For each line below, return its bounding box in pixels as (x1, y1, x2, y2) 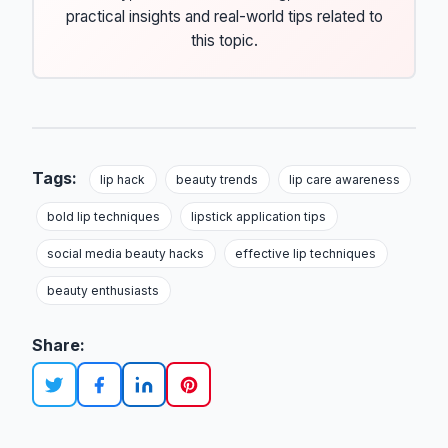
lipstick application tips (191, 209, 327, 225)
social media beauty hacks (47, 246, 205, 262)
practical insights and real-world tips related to (65, 7, 383, 27)
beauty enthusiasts (47, 283, 160, 299)
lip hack (100, 172, 146, 188)
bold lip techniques (47, 209, 161, 225)
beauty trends (176, 172, 259, 188)
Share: (32, 335, 85, 356)
